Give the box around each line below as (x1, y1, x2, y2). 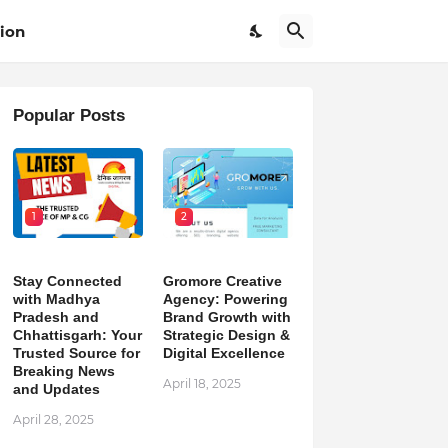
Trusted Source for (12, 345, 140, 361)
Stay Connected (12, 273, 122, 289)
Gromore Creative (162, 273, 282, 289)
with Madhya (12, 291, 100, 307)
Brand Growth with (162, 309, 291, 325)
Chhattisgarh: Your (12, 327, 142, 343)
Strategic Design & (162, 327, 290, 343)
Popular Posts (12, 106, 125, 125)
